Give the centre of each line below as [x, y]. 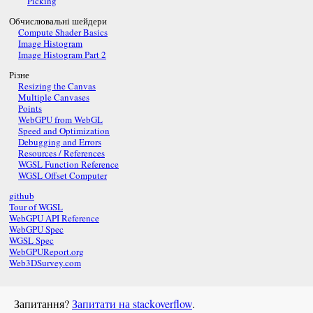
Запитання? [43, 304]
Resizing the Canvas [57, 86]
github [22, 196]
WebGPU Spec [36, 230]
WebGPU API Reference [54, 218]
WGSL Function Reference [68, 165]
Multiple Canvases [54, 97]
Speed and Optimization [64, 131]
